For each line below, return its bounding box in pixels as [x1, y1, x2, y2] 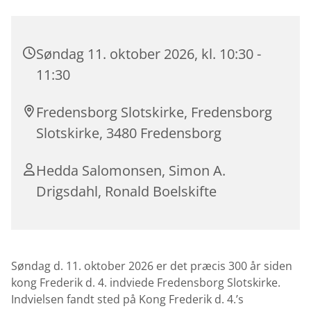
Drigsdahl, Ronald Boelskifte [36, 181, 217, 201]
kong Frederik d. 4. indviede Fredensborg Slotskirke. [11, 274, 280, 290]
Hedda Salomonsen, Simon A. [36, 160, 226, 180]
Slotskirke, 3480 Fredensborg [36, 123, 221, 142]
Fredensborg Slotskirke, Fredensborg [36, 102, 272, 121]
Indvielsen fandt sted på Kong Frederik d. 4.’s [11, 291, 244, 307]
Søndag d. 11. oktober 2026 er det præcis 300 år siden [11, 258, 292, 274]
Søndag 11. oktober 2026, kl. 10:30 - [36, 44, 261, 63]
